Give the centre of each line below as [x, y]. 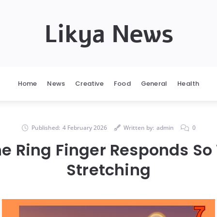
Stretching [108, 170]
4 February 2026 [85, 128]
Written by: [139, 128]
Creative [89, 84]
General [154, 84]
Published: [46, 128]
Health [188, 84]
